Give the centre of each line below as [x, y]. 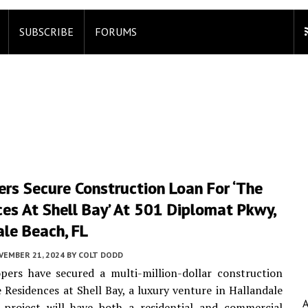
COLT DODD [101, 255]
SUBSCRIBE [46, 32]
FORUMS [116, 32]
